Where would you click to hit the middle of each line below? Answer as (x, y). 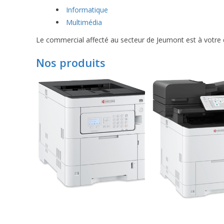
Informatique (87, 10)
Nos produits (71, 62)
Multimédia (84, 22)
